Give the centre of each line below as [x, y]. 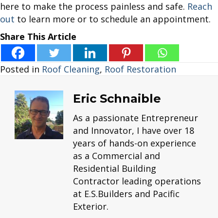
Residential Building [115, 169]
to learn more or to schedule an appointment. [113, 19]
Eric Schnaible [117, 99]
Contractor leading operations [137, 181]
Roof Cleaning [71, 69]
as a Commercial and [117, 156]
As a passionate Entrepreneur [136, 118]
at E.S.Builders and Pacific [126, 194]
